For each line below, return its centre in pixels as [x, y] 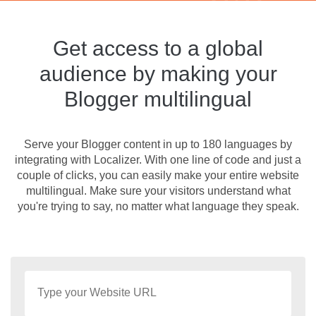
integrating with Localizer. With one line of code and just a [158, 160]
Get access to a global [158, 48]
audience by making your [158, 74]
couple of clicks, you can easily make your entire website [158, 175]
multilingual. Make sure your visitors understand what [158, 191]
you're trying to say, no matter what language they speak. [158, 206]
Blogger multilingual [158, 99]
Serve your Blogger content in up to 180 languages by [158, 144]
